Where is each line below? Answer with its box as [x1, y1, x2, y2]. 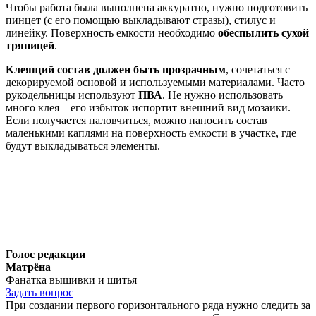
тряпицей [6, 39, 54, 51]
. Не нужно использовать [162, 88, 283, 101]
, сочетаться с [226, 63, 290, 75]
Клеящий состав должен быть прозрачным [6, 63, 226, 75]
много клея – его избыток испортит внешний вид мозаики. [6, 101, 291, 114]
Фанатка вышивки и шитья [6, 273, 137, 286]
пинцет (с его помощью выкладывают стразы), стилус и [6, 13, 276, 26]
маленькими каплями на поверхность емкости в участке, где [6, 126, 296, 139]
